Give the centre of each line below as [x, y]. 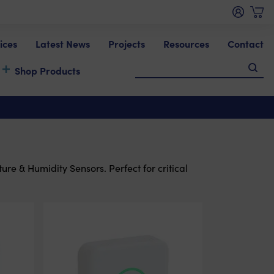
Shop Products [47, 70]
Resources [186, 43]
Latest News [63, 43]
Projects [127, 43]
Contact [246, 43]
